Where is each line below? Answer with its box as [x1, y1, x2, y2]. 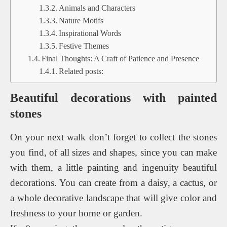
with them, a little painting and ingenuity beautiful [10, 162, 217, 173]
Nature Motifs [58, 16, 103, 25]
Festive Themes [58, 41, 109, 50]
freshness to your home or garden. [10, 207, 142, 218]
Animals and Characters [58, 3, 135, 12]
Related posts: [58, 66, 103, 75]
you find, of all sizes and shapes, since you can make [10, 146, 217, 158]
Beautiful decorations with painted [10, 91, 217, 104]
